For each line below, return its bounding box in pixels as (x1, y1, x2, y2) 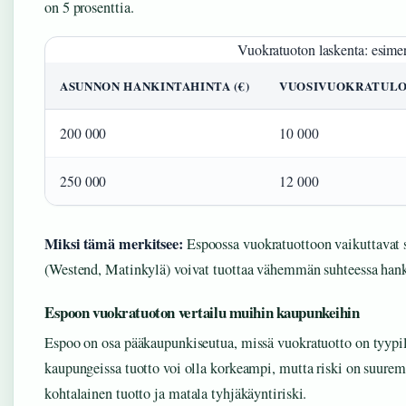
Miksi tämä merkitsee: (44, 233, 183, 255)
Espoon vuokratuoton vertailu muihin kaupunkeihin (44, 301, 360, 324)
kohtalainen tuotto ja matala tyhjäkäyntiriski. (44, 383, 307, 403)
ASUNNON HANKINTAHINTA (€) (60, 77, 250, 94)
